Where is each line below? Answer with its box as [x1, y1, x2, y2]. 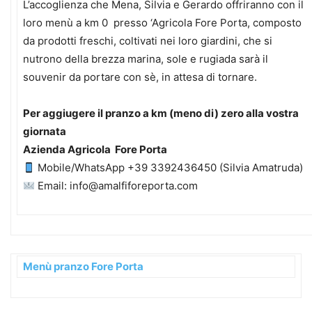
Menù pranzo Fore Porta [23, 260, 143, 274]
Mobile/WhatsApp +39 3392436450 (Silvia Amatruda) [35, 161, 304, 174]
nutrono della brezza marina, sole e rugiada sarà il [23, 52, 271, 65]
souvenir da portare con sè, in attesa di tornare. [23, 70, 257, 84]
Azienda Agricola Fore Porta [23, 143, 167, 156]
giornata [23, 125, 66, 138]
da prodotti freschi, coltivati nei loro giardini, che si [23, 34, 272, 47]
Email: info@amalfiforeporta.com [35, 179, 198, 192]
